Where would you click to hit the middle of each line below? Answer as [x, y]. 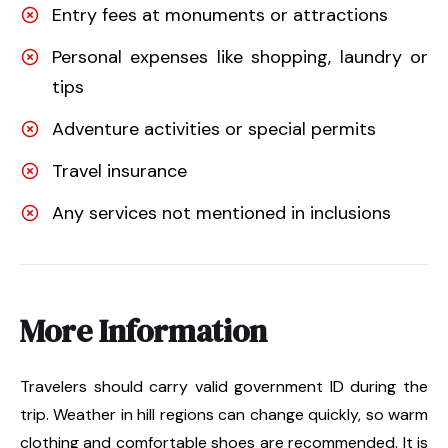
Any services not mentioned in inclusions [221, 212]
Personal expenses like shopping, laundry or [240, 56]
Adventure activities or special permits [214, 128]
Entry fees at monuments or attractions [220, 14]
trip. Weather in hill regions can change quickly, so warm [224, 414]
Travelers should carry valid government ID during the [224, 386]
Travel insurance [119, 170]
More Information [143, 330]
